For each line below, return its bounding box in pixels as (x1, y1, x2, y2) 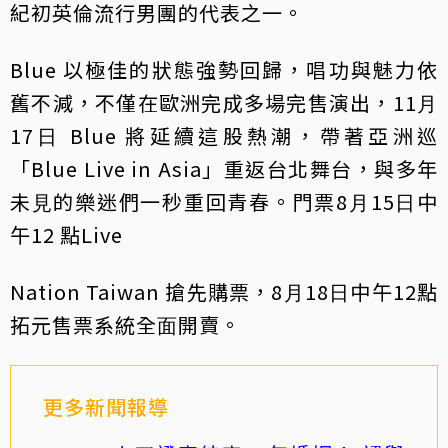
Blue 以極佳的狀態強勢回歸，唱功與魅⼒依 (10, 55, 438, 85)
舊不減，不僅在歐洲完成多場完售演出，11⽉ (10, 88, 438, 118)
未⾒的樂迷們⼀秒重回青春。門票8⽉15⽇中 (10, 187, 438, 217)
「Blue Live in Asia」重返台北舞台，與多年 (10, 154, 438, 184)
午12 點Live (10, 220, 123, 250)
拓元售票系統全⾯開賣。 (10, 310, 241, 340)
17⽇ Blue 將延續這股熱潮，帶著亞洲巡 (10, 121, 438, 151)
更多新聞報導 (43, 392, 169, 422)
